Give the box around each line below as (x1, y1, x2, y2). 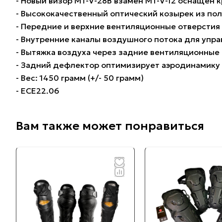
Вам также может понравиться (16, 118, 204, 133)
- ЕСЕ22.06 (16, 86, 59, 96)
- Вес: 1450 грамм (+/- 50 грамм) (16, 73, 144, 83)
